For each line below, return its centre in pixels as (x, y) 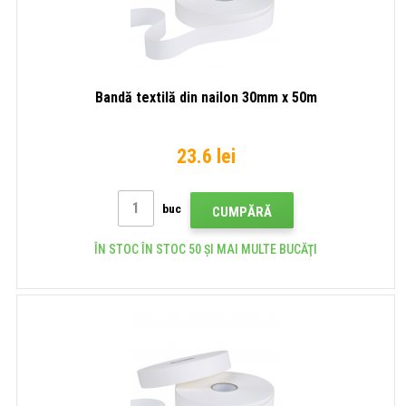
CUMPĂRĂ (242, 212)
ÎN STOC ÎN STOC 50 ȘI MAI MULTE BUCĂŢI (206, 249)
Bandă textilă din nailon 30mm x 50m (206, 97)
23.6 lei (206, 156)
